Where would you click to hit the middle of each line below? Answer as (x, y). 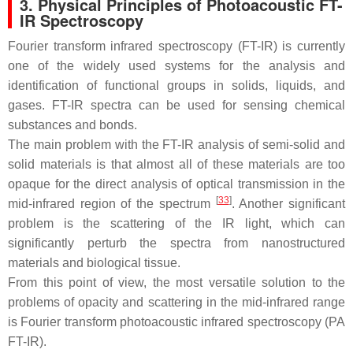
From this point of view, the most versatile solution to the (176, 283)
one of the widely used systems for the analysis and (176, 66)
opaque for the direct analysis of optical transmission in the (176, 184)
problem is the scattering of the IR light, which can (176, 224)
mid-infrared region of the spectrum (112, 204)
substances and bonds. (72, 125)
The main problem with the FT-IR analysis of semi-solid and (176, 145)
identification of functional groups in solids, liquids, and (176, 86)
